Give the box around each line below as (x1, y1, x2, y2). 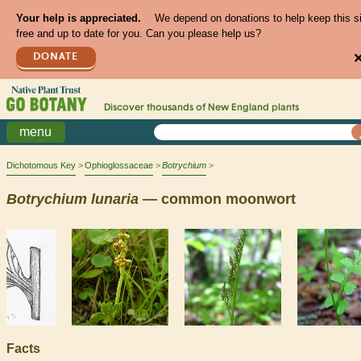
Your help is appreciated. (15, 12, 141, 25)
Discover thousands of (103, 103, 208, 114)
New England (207, 103, 269, 114)
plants (268, 103, 299, 114)
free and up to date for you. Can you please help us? (15, 27, 261, 40)
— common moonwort (139, 190, 296, 207)
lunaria (91, 190, 139, 207)
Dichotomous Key (6, 160, 76, 171)
